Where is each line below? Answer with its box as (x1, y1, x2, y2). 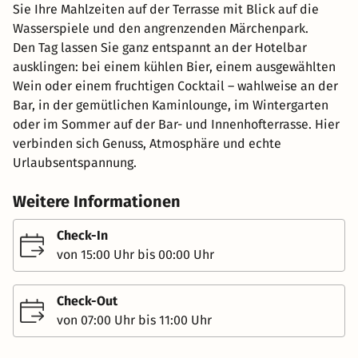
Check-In (57, 227, 108, 243)
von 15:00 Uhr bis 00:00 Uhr (57, 246, 214, 262)
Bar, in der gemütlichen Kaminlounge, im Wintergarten (13, 97, 328, 113)
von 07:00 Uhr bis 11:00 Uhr (57, 312, 212, 328)
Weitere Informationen (13, 191, 181, 211)
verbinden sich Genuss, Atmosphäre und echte (13, 135, 281, 151)
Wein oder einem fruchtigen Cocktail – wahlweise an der (13, 78, 338, 93)
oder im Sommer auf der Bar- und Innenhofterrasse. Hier (13, 116, 340, 132)
